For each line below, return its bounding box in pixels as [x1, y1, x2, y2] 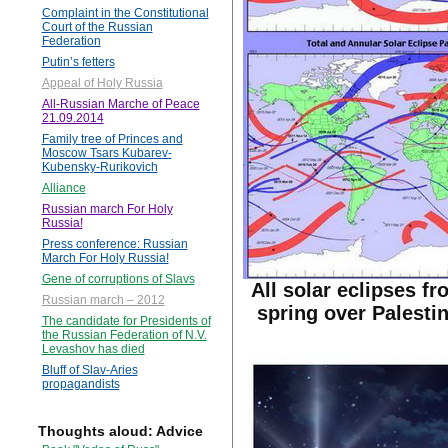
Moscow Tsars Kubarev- [41, 146, 172, 161]
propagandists [41, 377, 120, 392]
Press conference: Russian [41, 237, 188, 252]
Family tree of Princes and [41, 132, 183, 147]
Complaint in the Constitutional [41, 6, 209, 21]
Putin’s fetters [41, 55, 115, 70]
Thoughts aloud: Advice [37, 423, 203, 440]
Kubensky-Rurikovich [41, 160, 158, 175]
